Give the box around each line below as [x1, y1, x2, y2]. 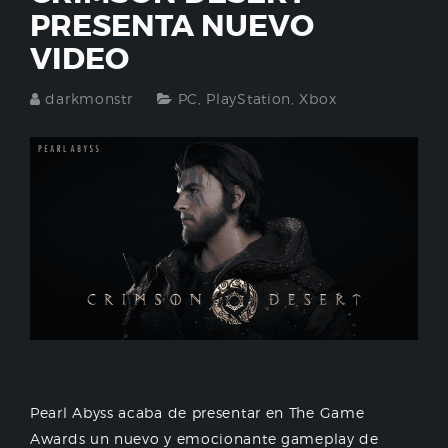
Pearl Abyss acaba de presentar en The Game [30, 404, 365, 422]
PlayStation [206, 90, 292, 107]
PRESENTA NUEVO [30, 7, 314, 45]
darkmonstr [45, 90, 133, 107]
